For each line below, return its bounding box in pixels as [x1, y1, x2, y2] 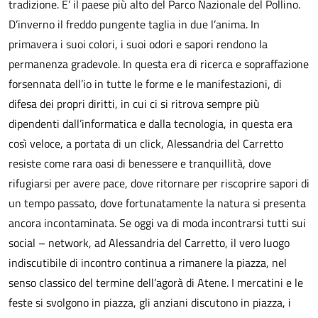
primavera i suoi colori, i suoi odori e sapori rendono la [9, 35, 268, 53]
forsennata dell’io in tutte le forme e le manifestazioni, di [9, 75, 282, 92]
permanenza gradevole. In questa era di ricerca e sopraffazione [9, 55, 309, 72]
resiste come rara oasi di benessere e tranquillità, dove [9, 155, 271, 172]
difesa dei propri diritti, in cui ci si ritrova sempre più [9, 95, 260, 112]
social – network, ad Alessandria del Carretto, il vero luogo [9, 234, 290, 251]
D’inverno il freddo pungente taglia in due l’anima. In [9, 16, 260, 33]
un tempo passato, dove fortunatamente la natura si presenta [9, 194, 306, 212]
